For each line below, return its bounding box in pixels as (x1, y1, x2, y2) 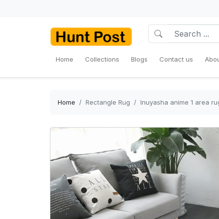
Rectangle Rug (86, 98, 130, 106)
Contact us (159, 55, 193, 63)
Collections (85, 55, 119, 63)
